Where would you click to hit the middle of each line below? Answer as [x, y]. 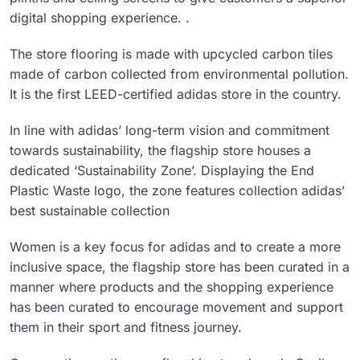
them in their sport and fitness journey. [126, 327]
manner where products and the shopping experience [172, 286]
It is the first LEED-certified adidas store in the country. [176, 94]
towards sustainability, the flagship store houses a [160, 150]
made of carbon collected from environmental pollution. [179, 74]
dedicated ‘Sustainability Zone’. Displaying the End [162, 170]
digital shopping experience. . [100, 17]
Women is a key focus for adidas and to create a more [175, 246]
